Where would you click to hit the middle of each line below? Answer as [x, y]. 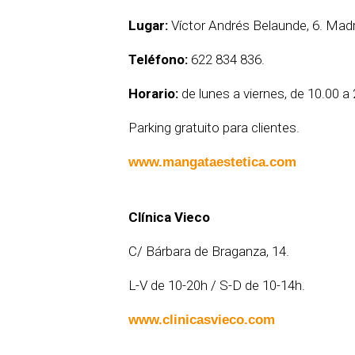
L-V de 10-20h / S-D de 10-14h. [217, 286]
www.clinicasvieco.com [202, 320]
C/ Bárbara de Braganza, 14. [209, 252]
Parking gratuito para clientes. [214, 128]
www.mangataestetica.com [212, 162]
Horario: [153, 94]
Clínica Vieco [169, 218]
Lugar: [148, 26]
